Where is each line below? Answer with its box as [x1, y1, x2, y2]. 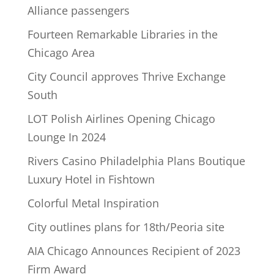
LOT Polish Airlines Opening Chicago [27, 111, 215, 126]
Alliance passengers [27, 3, 130, 18]
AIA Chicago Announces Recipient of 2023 [27, 243, 240, 258]
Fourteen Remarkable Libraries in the [27, 27, 218, 42]
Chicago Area [27, 45, 95, 60]
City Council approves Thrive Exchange [27, 69, 226, 84]
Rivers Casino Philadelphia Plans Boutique [27, 154, 245, 168]
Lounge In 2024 [27, 130, 106, 144]
